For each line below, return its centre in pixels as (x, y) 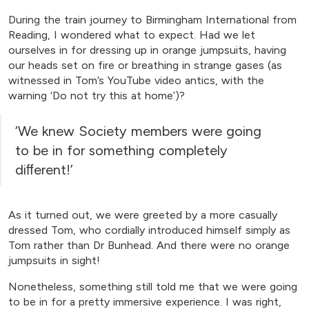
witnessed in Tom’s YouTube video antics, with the (136, 81)
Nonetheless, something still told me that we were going (153, 287)
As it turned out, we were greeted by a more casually (143, 215)
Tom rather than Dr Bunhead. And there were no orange (149, 246)
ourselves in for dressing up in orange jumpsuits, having (147, 50)
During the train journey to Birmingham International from (152, 20)
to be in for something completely (121, 151)
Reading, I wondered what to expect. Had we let (132, 35)
